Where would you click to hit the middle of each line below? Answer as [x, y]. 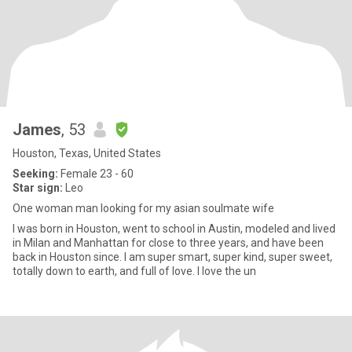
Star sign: [38, 188]
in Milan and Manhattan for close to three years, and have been [168, 243]
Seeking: [35, 174]
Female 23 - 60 [96, 174]
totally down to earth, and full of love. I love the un [134, 271]
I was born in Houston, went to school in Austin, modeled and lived [174, 229]
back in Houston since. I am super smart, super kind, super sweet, [172, 257]
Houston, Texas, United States [87, 153]
